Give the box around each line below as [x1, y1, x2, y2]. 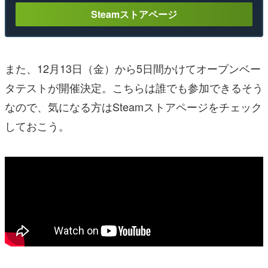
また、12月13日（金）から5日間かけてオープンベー [5, 60, 261, 76]
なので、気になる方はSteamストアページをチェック [5, 98, 262, 114]
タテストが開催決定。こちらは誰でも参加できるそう [5, 79, 263, 95]
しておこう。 [5, 117, 69, 133]
